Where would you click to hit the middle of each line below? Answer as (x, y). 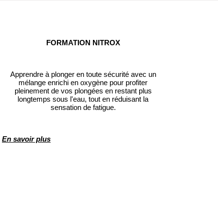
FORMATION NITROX (83, 43)
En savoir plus (26, 139)
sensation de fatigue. (83, 108)
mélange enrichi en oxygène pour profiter (83, 83)
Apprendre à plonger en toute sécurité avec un (83, 74)
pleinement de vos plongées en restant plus (83, 91)
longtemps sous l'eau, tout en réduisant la (83, 99)
